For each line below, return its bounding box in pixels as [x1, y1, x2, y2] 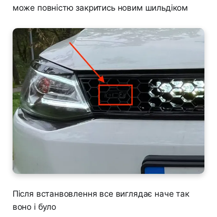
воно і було [12, 202, 56, 212]
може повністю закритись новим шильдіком [12, 2, 188, 13]
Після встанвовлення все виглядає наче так [12, 189, 189, 199]
